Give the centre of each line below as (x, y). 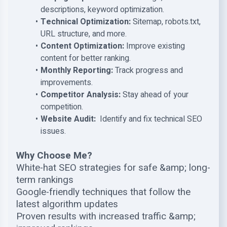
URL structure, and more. (84, 34)
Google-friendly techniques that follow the (103, 192)
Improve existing (154, 46)
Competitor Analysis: (80, 95)
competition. (62, 107)
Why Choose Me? (54, 156)
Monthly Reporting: (77, 70)
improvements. (67, 83)
